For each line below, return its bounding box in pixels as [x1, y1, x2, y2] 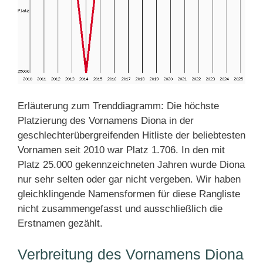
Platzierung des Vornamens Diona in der [18, 114, 194, 126]
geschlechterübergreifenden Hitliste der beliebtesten [18, 129, 245, 141]
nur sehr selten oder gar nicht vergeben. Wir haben [18, 173, 241, 185]
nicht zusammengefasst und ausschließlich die [18, 203, 222, 214]
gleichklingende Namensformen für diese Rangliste [18, 188, 240, 200]
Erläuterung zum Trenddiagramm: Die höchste [18, 100, 219, 112]
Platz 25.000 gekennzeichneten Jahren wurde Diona [18, 159, 245, 170]
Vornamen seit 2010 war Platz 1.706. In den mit [18, 144, 225, 156]
